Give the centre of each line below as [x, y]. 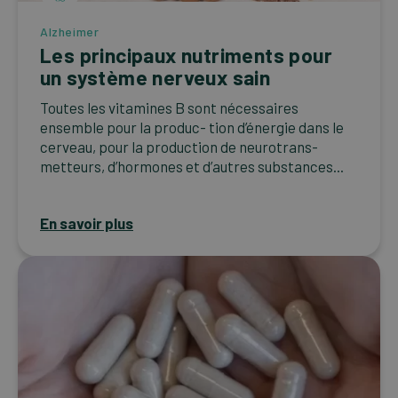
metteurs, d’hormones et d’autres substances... [192, 167]
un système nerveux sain [155, 78]
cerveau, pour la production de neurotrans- [179, 147]
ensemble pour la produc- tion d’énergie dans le [192, 127]
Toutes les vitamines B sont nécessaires [169, 108]
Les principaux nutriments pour [186, 56]
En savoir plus [87, 223]
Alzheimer [70, 32]
